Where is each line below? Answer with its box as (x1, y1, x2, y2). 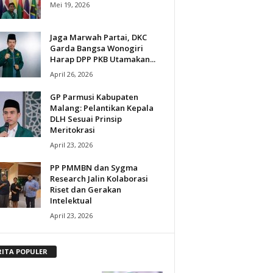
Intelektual (49, 194, 92, 206)
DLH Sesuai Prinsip (49, 113, 122, 124)
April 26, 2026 (49, 69, 93, 79)
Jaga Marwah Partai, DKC (49, 31, 147, 43)
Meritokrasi (49, 124, 95, 135)
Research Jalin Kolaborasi (49, 172, 148, 184)
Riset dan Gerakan (49, 183, 121, 195)
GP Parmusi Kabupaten (49, 91, 138, 102)
